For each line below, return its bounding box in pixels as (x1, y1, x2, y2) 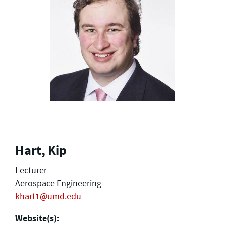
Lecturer (15, 164, 47, 176)
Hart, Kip (15, 142, 67, 158)
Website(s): (15, 212, 59, 224)
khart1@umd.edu (15, 190, 81, 202)
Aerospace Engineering (15, 177, 101, 189)
